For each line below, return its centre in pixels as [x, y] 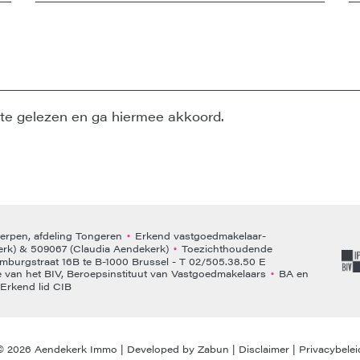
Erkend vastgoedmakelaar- [199, 235]
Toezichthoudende [225, 248]
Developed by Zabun [178, 349]
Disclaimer [264, 349]
